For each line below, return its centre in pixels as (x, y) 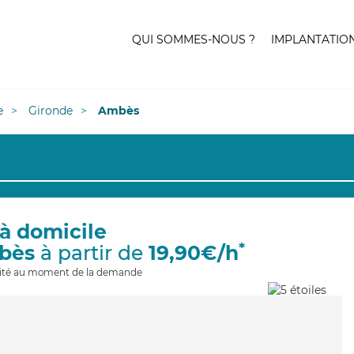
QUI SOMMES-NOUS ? (194, 40)
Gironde (51, 111)
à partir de (92, 253)
